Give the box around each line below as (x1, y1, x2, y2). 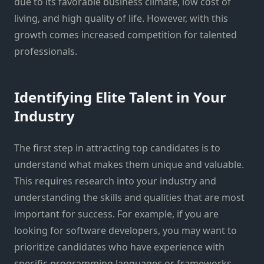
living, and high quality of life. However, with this (14, 12, 228, 25)
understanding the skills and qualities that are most (14, 191, 245, 204)
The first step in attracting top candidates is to (14, 141, 220, 155)
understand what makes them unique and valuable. (14, 158, 244, 171)
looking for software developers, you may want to (14, 224, 237, 237)
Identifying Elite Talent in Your (14, 87, 226, 107)
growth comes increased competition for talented (14, 28, 237, 42)
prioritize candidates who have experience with (14, 240, 225, 254)
